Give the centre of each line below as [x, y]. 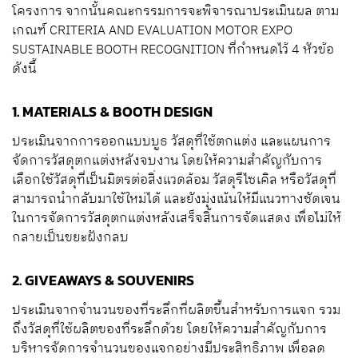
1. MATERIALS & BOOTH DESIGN [112, 112]
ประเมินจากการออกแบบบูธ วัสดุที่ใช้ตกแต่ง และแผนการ [171, 142]
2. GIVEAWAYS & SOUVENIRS [103, 280]
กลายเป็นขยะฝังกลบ [70, 238]
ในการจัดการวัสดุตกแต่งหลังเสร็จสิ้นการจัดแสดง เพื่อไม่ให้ [177, 219]
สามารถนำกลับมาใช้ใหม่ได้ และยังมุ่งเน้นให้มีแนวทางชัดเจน [176, 200]
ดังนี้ [24, 70]
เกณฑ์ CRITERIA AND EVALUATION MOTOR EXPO [152, 31]
